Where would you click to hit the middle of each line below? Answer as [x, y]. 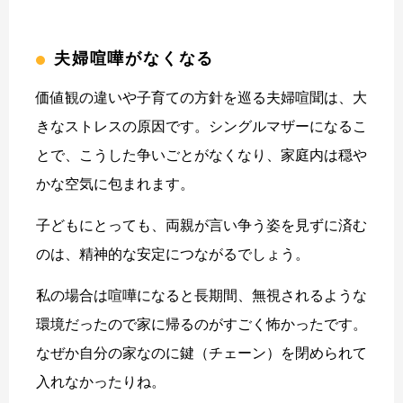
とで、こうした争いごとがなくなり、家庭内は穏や [201, 155]
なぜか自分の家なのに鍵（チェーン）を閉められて [201, 353]
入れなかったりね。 [101, 381]
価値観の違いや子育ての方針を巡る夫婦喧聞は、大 [201, 97]
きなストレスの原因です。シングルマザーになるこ [201, 126]
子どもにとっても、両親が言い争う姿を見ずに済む [201, 225]
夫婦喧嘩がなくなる [134, 58]
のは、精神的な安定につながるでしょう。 [173, 254]
